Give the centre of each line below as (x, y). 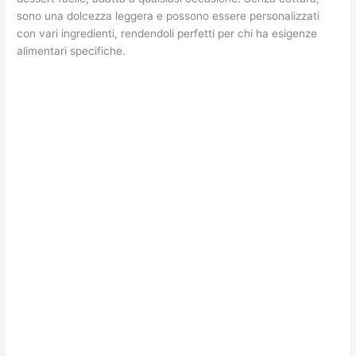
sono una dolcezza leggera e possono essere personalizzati (168, 15)
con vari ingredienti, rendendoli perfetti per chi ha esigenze (167, 33)
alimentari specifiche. (72, 50)
